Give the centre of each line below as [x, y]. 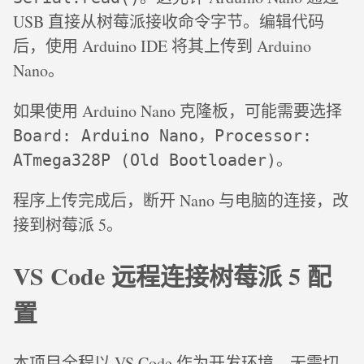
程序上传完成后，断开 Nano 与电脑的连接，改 [181, 201]
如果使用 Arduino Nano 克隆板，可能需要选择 [178, 111]
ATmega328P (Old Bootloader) [145, 160]
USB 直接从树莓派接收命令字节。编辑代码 [169, 22]
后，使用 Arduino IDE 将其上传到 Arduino [162, 46]
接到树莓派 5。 [68, 225]
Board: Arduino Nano [106, 136]
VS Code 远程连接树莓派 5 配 [172, 275]
